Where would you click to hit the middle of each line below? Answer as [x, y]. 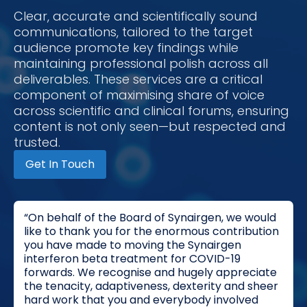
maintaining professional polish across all [141, 64]
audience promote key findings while [126, 48]
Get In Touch [60, 164]
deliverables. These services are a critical [138, 79]
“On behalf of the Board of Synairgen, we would [150, 218]
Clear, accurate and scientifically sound [136, 16]
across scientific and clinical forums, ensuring [151, 111]
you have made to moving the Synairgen [133, 245]
